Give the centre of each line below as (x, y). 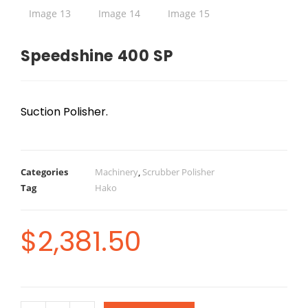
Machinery (117, 172)
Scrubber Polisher (178, 172)
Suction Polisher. (64, 112)
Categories (44, 172)
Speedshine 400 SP (97, 56)
